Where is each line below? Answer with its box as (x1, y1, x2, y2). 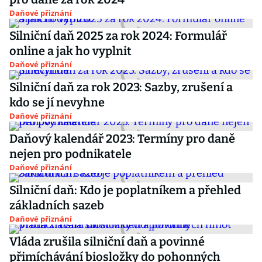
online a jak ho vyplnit (9, 44, 132, 58)
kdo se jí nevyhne (9, 95, 105, 109)
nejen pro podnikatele (9, 147, 132, 161)
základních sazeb (9, 198, 104, 212)
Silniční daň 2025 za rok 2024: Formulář (9, 29, 227, 43)
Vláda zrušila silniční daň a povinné (9, 235, 205, 249)
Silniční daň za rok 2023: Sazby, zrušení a (9, 80, 233, 94)
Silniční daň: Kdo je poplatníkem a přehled (9, 183, 241, 197)
